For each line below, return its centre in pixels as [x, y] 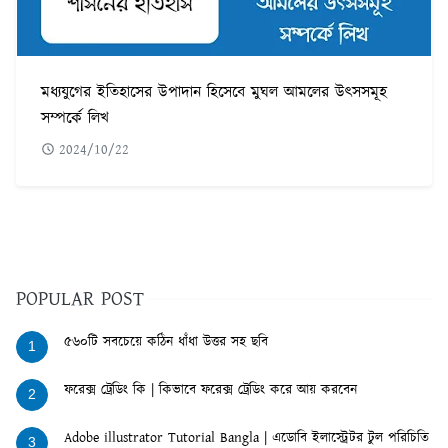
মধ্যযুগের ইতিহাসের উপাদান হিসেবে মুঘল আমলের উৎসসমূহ [214, 93]
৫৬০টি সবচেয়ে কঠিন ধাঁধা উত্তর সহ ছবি [166, 342]
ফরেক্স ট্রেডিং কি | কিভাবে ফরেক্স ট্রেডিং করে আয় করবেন [210, 390]
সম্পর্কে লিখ [75, 119]
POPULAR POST [80, 299]
